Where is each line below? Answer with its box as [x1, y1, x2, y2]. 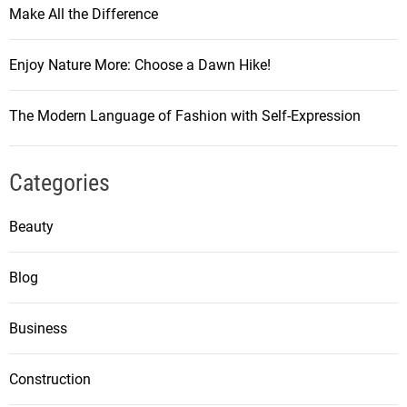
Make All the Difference [9, 5, 158, 24]
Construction [9, 371, 91, 389]
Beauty [9, 218, 54, 236]
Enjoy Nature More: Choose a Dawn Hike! [9, 56, 271, 74]
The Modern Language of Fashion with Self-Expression [9, 107, 361, 125]
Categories [9, 169, 110, 197]
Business [9, 320, 67, 338]
